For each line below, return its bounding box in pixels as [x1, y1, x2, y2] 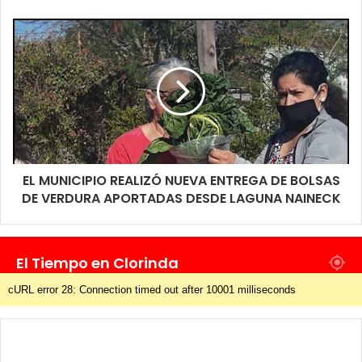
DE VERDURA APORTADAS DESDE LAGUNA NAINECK [21, 188, 341, 208]
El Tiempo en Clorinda [16, 252, 179, 273]
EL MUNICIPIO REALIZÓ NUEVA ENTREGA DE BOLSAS [22, 170, 340, 190]
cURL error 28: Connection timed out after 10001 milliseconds [8, 283, 296, 296]
